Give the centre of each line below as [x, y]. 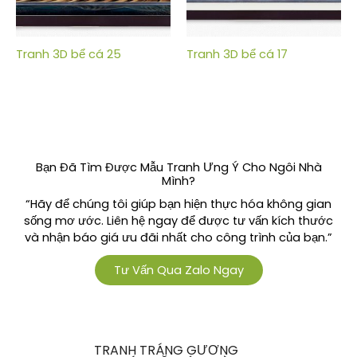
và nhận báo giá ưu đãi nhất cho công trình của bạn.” [178, 237]
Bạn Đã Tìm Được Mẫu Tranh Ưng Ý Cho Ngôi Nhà [178, 167]
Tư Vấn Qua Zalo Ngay [178, 270]
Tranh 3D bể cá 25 [69, 54]
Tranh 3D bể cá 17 [237, 54]
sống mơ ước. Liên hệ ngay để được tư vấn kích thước [178, 221]
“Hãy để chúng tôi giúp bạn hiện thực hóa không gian [178, 204]
